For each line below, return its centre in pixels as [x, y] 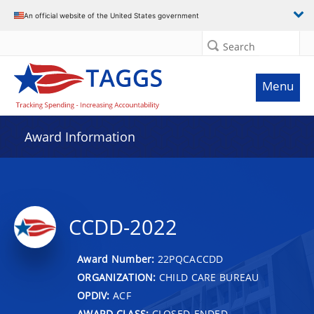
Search [239, 47]
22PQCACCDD [190, 259]
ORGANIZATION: [117, 277]
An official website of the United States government [111, 15]
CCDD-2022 [123, 227]
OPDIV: [94, 295]
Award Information [80, 137]
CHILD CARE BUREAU [207, 277]
